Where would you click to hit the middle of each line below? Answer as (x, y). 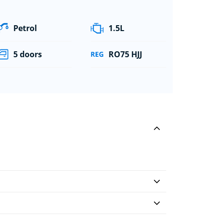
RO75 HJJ (125, 54)
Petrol (25, 28)
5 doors (28, 54)
